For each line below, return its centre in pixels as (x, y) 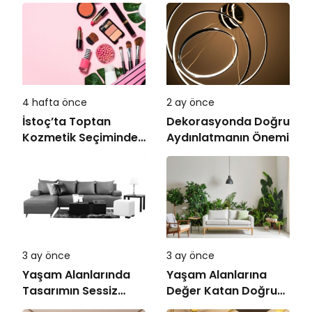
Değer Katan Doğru (222, 291)
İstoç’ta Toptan (67, 122)
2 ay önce (190, 103)
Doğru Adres (58, 154)
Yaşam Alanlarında (76, 275)
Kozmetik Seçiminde (80, 138)
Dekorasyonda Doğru (228, 122)
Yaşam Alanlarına (217, 275)
